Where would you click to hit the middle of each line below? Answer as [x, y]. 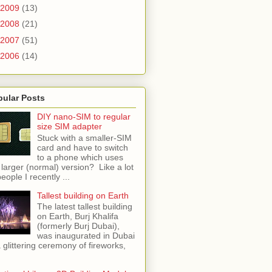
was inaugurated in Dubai [86, 236]
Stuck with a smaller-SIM [84, 138]
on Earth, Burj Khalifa [77, 216]
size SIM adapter [69, 126]
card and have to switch [82, 147]
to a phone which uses [80, 157]
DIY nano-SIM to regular [83, 116]
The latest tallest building [84, 207]
